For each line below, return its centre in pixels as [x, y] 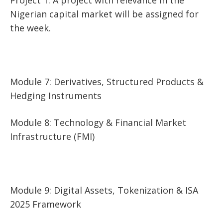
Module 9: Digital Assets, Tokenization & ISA [104, 190]
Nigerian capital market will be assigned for [104, 14]
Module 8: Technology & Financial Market [98, 122]
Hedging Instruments [56, 95]
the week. [30, 28]
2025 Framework [46, 204]
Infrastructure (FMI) [52, 136]
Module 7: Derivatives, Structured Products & [107, 81]
